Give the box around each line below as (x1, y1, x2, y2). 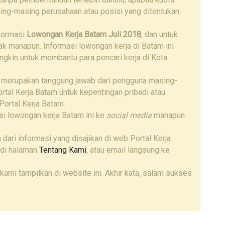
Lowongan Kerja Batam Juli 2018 (27, 29, 141, 39)
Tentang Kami (39, 145, 86, 155)
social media (106, 110, 152, 120)
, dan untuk (141, 29, 178, 39)
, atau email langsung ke (86, 145, 170, 155)
